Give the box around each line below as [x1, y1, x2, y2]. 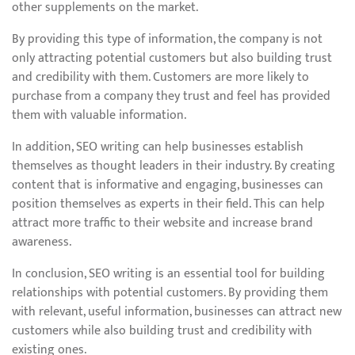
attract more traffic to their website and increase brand [12, 212, 313, 234]
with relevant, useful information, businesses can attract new [12, 301, 342, 323]
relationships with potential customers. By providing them [12, 282, 328, 303]
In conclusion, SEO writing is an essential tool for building [12, 263, 325, 284]
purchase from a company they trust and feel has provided [12, 86, 330, 107]
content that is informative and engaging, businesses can [12, 174, 323, 196]
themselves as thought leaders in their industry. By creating [12, 155, 335, 177]
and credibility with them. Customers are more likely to [12, 67, 309, 88]
